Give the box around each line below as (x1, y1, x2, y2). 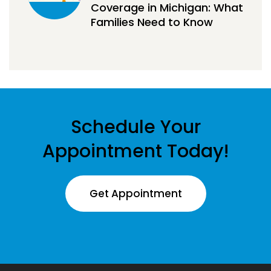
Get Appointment (89, 186, 182, 201)
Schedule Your (70, 114, 201, 140)
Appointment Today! (42, 139, 229, 165)
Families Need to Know (91, 15, 213, 30)
